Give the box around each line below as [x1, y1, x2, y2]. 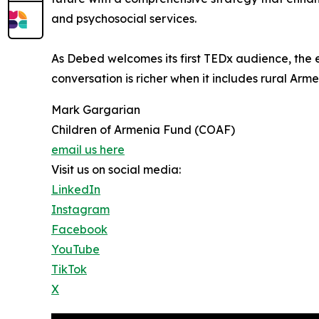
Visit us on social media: [51, 162, 181, 177]
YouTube [51, 242, 100, 257]
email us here [51, 142, 125, 157]
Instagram [51, 202, 110, 217]
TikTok [51, 262, 87, 277]
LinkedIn [51, 182, 100, 197]
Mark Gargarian [51, 103, 140, 117]
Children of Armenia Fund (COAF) [51, 122, 235, 137]
